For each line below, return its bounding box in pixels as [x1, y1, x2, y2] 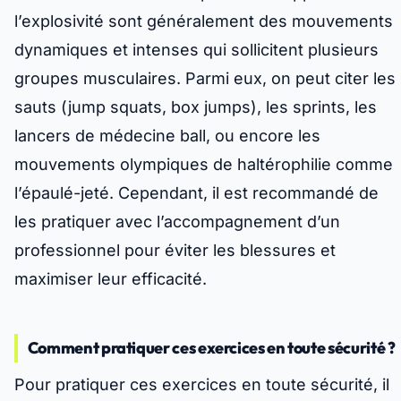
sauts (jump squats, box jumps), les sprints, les [14, 98, 377, 117]
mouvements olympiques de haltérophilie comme [14, 155, 393, 175]
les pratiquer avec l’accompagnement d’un [14, 212, 340, 232]
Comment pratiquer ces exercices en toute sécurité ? [27, 337, 396, 359]
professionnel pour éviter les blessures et [14, 241, 336, 260]
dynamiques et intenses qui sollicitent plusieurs [14, 40, 379, 60]
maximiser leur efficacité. [14, 269, 207, 289]
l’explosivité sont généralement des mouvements [14, 12, 393, 31]
